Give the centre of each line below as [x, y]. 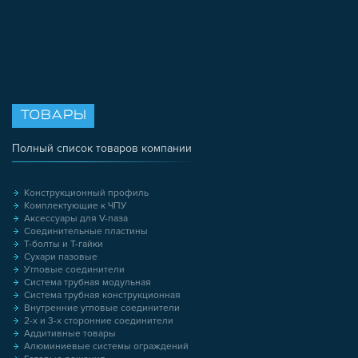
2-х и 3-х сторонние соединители [99, 321]
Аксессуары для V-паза [76, 219]
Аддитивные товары [70, 334]
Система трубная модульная [88, 283]
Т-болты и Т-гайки [64, 245]
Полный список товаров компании [102, 149]
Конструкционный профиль [86, 193]
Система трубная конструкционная [102, 296]
